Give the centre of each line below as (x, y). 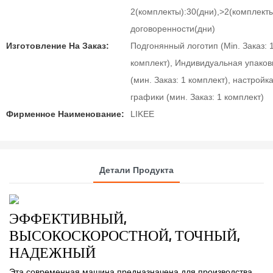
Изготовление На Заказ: (58, 46)
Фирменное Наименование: (65, 114)
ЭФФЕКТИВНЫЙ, (68, 218)
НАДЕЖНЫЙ (54, 252)
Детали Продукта (136, 170)
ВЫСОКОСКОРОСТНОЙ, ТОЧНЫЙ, (125, 235)
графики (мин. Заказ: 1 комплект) (197, 97)
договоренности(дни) (173, 29)
